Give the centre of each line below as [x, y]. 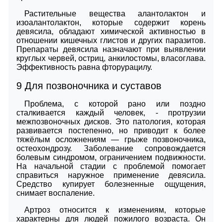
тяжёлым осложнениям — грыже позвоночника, [111, 139]
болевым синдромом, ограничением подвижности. [111, 157]
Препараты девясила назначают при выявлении [111, 49]
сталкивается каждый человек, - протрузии [111, 112]
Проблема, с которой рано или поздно [115, 104]
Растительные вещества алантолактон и [115, 13]
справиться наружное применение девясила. [111, 175]
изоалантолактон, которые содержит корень [111, 22]
